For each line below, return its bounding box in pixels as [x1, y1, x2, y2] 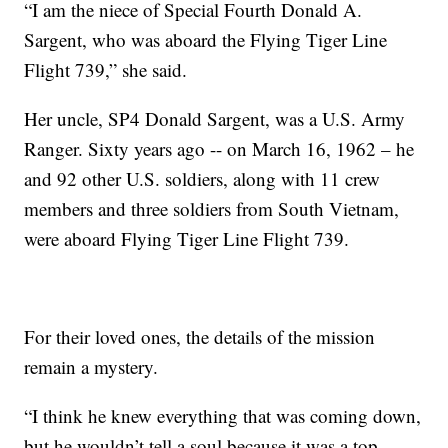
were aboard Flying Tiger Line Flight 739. [24, 225, 350, 251]
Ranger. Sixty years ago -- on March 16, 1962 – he [24, 135, 415, 161]
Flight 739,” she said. [24, 56, 188, 82]
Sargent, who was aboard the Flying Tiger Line [24, 26, 388, 52]
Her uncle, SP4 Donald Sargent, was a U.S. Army [24, 105, 406, 131]
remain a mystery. [24, 353, 159, 379]
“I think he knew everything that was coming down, [24, 402, 422, 428]
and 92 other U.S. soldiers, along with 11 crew [24, 165, 381, 191]
